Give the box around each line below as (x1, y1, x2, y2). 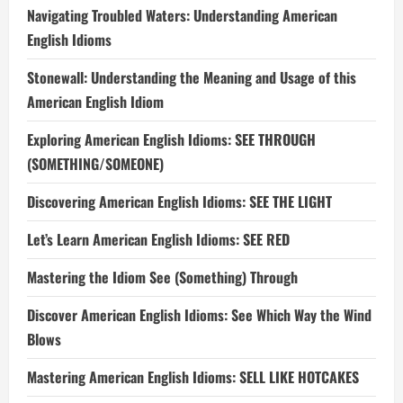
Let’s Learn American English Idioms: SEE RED (27, 228, 290, 250)
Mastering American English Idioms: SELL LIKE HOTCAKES (27, 366, 359, 388)
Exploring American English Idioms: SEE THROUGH (27, 129, 316, 150)
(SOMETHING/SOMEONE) (27, 153, 164, 175)
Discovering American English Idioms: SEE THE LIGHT (27, 191, 332, 212)
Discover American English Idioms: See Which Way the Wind (27, 304, 372, 326)
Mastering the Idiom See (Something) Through (27, 266, 298, 288)
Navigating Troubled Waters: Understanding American (27, 4, 337, 26)
